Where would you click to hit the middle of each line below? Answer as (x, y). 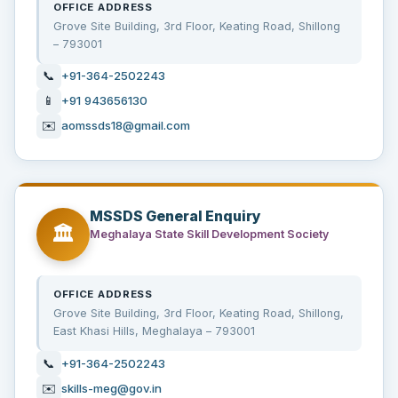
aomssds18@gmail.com (126, 126)
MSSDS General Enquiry (175, 215)
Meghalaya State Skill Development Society (209, 235)
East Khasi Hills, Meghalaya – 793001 (154, 331)
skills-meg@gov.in (111, 388)
